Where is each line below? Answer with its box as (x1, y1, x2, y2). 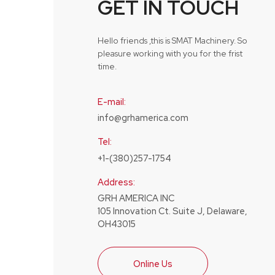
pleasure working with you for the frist (98, 47, 242, 59)
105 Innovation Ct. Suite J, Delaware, (98, 205, 247, 217)
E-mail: (98, 95, 126, 107)
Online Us (133, 257, 172, 269)
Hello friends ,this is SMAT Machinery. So (98, 34, 247, 46)
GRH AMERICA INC (98, 192, 174, 204)
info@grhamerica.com (98, 112, 188, 124)
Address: (98, 176, 135, 188)
